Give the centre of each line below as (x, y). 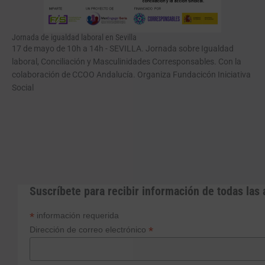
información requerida (77, 215)
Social (23, 88)
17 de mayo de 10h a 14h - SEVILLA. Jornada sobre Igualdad (123, 49)
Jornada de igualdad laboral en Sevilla (74, 38)
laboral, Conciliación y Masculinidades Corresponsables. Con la (127, 62)
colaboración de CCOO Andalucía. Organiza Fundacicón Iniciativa (131, 75)
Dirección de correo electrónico (89, 229)
